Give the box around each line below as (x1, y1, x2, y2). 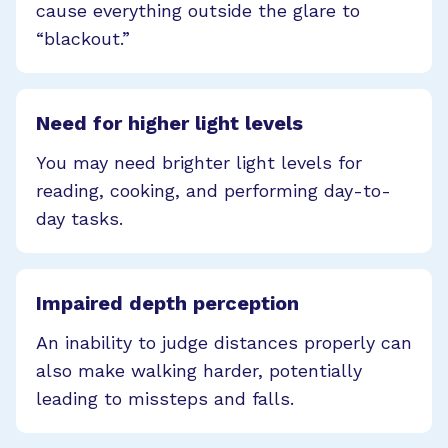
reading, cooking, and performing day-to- (36, 179, 391, 201)
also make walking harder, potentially (36, 359, 362, 381)
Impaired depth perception (36, 290, 299, 315)
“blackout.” (36, 27, 130, 49)
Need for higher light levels (36, 110, 303, 135)
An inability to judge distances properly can (36, 331, 412, 353)
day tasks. (36, 207, 123, 229)
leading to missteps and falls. (36, 387, 294, 409)
